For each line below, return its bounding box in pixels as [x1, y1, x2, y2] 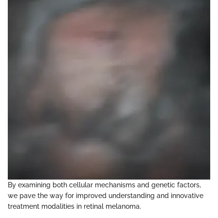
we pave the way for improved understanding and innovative [8, 192, 203, 200]
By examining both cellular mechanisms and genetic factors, [8, 181, 201, 189]
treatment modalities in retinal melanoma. [8, 202, 141, 210]
